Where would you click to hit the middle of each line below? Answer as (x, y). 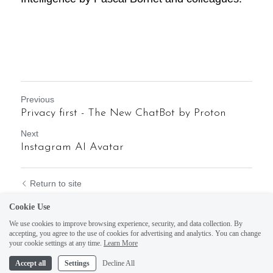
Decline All (119, 263)
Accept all (30, 263)
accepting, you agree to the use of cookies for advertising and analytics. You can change (135, 233)
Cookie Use (30, 207)
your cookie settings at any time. (55, 243)
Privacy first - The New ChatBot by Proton (123, 113)
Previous (37, 99)
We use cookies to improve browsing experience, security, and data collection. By (126, 224)
